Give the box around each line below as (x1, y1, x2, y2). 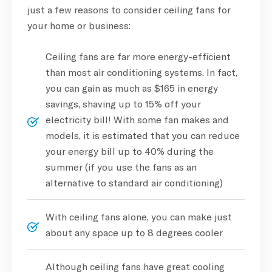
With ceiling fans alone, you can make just (46, 210, 232, 222)
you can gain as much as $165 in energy (46, 81, 218, 93)
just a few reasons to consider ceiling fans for (27, 3, 231, 15)
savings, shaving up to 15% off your (46, 97, 201, 109)
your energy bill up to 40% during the (46, 144, 214, 157)
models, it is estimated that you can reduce (46, 129, 240, 141)
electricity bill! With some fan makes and (46, 113, 229, 125)
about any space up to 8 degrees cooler (46, 226, 223, 238)
